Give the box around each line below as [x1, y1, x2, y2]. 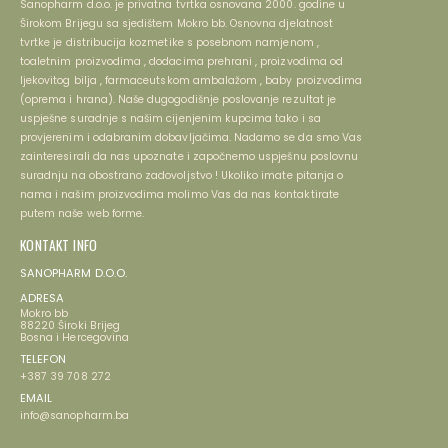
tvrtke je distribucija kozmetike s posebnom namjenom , [20, 34, 319, 50]
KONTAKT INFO [20, 234, 98, 255]
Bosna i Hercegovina [20, 329, 129, 345]
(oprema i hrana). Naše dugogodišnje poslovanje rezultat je [20, 91, 337, 107]
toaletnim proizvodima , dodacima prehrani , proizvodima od [20, 53, 344, 69]
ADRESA [20, 289, 65, 306]
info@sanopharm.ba [20, 407, 129, 423]
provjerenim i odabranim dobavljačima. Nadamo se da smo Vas [20, 129, 363, 145]
